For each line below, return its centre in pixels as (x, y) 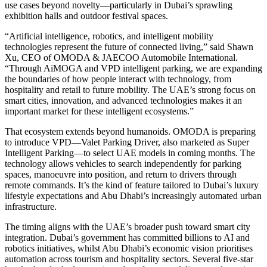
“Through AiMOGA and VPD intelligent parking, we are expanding (133, 68)
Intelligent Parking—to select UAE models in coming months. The (130, 153)
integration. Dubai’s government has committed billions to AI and (127, 237)
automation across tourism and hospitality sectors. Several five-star (129, 259)
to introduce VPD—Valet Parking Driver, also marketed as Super (127, 142)
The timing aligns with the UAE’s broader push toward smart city (128, 226)
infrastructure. (31, 206)
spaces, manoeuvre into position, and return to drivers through (121, 174)
